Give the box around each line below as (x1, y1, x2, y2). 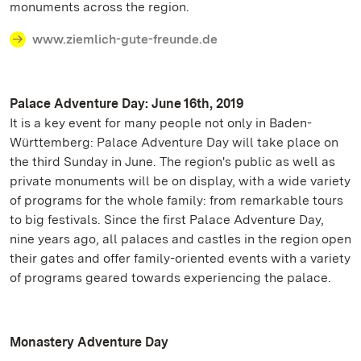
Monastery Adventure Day (10, 334, 168, 350)
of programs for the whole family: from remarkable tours (10, 193, 343, 208)
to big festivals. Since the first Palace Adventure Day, (10, 212, 324, 227)
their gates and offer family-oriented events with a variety (10, 251, 351, 266)
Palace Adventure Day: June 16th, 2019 (10, 96, 243, 111)
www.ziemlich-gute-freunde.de (32, 31, 218, 47)
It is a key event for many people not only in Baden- (10, 115, 312, 131)
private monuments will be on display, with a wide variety (10, 173, 351, 189)
